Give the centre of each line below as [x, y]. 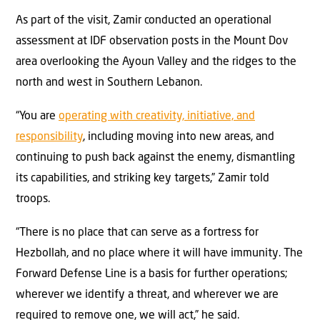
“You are [37, 117]
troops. [33, 200]
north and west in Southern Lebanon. [109, 82]
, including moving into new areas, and [179, 137]
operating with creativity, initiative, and [157, 117]
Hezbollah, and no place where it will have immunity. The [159, 254]
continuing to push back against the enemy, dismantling [155, 158]
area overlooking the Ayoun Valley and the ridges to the [156, 62]
